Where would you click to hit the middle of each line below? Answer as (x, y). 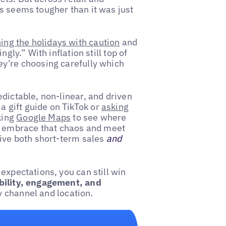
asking (115, 107)
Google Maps (44, 118)
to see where (99, 118)
